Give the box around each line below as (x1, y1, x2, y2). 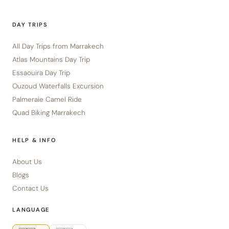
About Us (12, 157, 42, 166)
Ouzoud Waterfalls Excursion (12, 81, 104, 90)
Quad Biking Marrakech (12, 108, 85, 117)
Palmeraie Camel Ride (12, 95, 82, 104)
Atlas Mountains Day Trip (12, 55, 90, 64)
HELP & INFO (12, 136, 57, 144)
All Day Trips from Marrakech (12, 41, 104, 51)
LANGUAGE (12, 205, 50, 213)
